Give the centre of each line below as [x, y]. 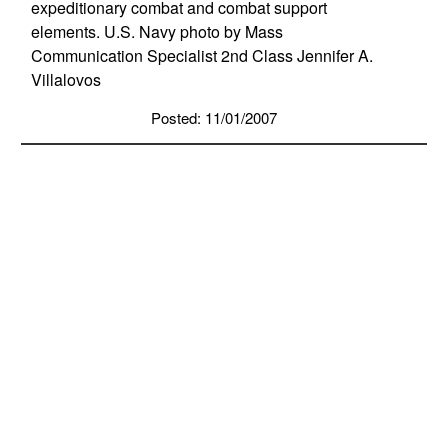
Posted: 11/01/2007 [213, 118]
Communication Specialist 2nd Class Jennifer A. [201, 56]
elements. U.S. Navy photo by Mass [156, 32]
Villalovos [65, 80]
